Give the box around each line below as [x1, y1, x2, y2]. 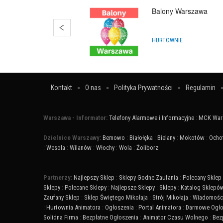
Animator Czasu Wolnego [143, 214, 208, 222]
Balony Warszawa [152, 6, 208, 16]
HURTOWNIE [152, 36, 183, 44]
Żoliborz [136, 144, 158, 152]
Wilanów [70, 144, 92, 152]
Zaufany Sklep [43, 194, 80, 202]
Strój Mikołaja [152, 194, 188, 202]
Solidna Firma [43, 214, 78, 222]
